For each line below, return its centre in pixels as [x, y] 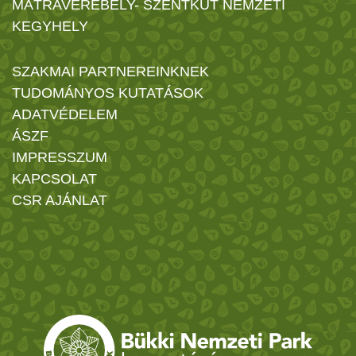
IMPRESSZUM [60, 158]
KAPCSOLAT [54, 179]
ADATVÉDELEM [65, 115]
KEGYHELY [50, 27]
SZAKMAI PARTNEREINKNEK [110, 72]
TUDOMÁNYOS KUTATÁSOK [108, 93]
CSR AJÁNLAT [60, 201]
